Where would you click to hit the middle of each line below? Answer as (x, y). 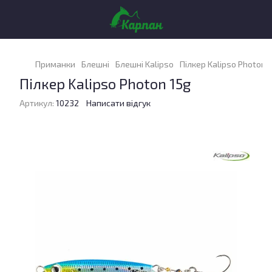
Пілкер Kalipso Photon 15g (105, 83)
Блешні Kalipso (144, 64)
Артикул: (37, 103)
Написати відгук (118, 103)
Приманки (55, 64)
